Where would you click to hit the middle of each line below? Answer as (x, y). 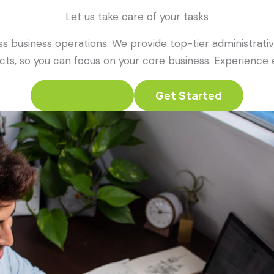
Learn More (82, 95)
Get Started (189, 95)
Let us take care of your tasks (137, 16)
